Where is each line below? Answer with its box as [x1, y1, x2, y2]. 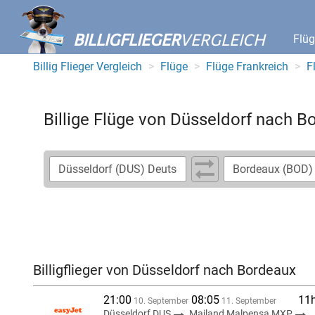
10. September [131, 296, 188, 306]
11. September [219, 296, 276, 306]
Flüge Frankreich [206, 60, 288, 73]
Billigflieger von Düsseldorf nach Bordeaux [33, 262, 296, 278]
